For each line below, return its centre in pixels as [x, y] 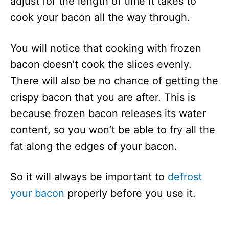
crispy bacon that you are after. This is [103, 97]
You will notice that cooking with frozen [106, 48]
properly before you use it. [130, 193]
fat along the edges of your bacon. [94, 146]
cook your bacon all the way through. [100, 17]
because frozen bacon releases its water [108, 113]
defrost [185, 177]
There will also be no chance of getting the [114, 81]
